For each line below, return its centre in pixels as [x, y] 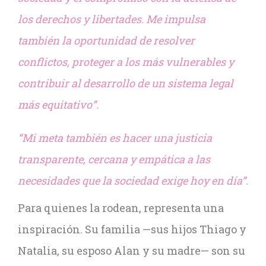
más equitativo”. [58, 104]
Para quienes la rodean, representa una [121, 208]
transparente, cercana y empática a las [114, 159]
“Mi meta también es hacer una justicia [115, 138]
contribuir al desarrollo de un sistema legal [126, 83]
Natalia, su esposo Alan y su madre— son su [132, 251]
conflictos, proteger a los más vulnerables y [126, 62]
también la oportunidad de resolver [106, 40]
